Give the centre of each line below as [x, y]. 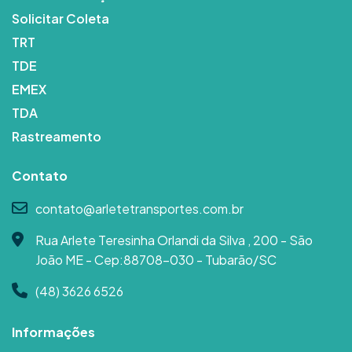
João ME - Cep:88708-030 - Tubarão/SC [156, 260]
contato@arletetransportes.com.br [139, 209]
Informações [53, 332]
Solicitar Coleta [60, 19]
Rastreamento [57, 137]
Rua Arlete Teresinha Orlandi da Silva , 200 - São [174, 240]
